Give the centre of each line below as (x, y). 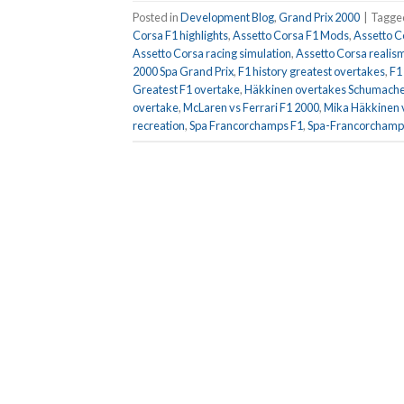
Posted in (156, 17)
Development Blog (227, 17)
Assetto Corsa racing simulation (212, 53)
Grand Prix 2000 (319, 17)
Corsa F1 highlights (180, 35)
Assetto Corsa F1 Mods (291, 35)
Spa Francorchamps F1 (246, 125)
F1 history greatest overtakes (312, 71)
